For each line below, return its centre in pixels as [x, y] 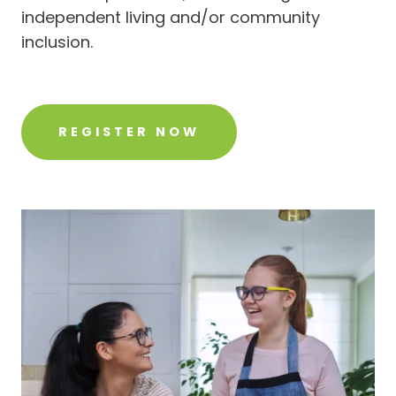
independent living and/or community [171, 17]
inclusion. [57, 42]
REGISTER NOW [129, 132]
